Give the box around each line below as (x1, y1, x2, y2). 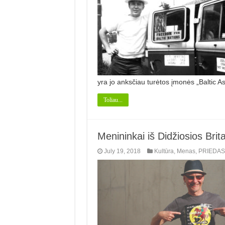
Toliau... (103, 96, 123, 103)
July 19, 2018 (103, 147, 141, 155)
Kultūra (154, 147, 174, 155)
